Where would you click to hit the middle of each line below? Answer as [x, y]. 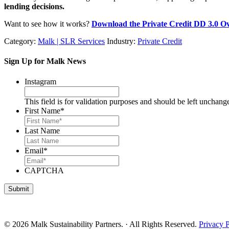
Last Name [42, 130]
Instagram [40, 81]
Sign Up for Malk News [45, 61]
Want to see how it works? [48, 24]
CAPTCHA [44, 170]
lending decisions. [34, 7]
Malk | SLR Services [71, 41]
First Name [42, 110]
